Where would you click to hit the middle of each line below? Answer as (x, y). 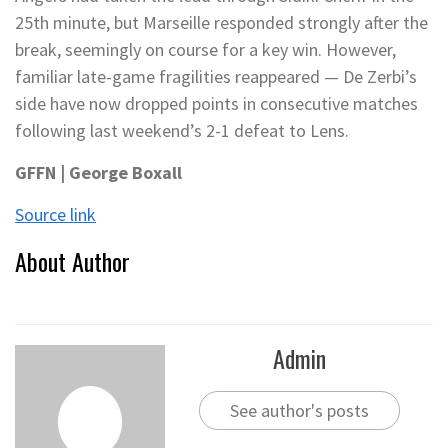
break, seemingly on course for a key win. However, (205, 49)
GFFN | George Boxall (98, 172)
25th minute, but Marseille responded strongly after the (221, 22)
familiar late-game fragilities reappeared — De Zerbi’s (216, 76)
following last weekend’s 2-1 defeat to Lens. (182, 130)
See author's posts (299, 410)
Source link (55, 214)
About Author (72, 261)
